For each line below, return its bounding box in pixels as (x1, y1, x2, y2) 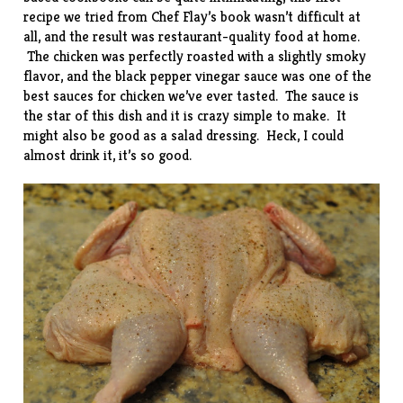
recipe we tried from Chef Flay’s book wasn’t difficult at (23, 7, 362, 27)
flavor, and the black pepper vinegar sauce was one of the (23, 67, 372, 86)
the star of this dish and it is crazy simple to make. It (23, 106, 347, 126)
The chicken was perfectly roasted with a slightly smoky (23, 47, 367, 67)
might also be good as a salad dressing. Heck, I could (23, 126, 345, 146)
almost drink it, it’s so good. (23, 146, 193, 166)
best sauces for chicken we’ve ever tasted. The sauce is (23, 86, 360, 106)
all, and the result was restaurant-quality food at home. (23, 27, 361, 47)
